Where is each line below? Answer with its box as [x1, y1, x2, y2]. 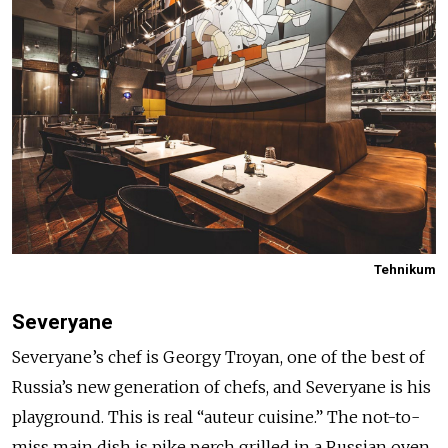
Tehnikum [374, 261, 436, 277]
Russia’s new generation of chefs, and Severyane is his [12, 376, 431, 397]
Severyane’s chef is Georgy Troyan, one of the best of [12, 346, 425, 367]
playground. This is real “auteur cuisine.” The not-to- [12, 406, 420, 427]
